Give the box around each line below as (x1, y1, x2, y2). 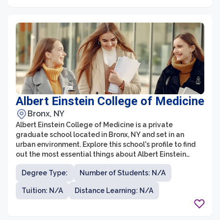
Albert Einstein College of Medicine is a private (16, 121, 173, 129)
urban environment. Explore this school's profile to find (16, 140, 195, 148)
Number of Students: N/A (80, 169, 165, 177)
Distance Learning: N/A (75, 187, 153, 194)
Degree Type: (22, 169, 68, 177)
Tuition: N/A (22, 187, 63, 194)
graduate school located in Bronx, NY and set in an (16, 131, 184, 138)
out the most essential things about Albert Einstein (16, 150, 186, 158)
